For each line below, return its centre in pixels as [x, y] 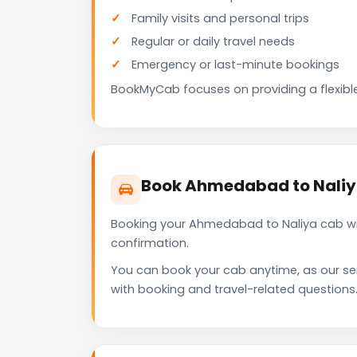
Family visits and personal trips [220, 19]
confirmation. [150, 243]
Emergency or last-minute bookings [235, 65]
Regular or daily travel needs [213, 42]
